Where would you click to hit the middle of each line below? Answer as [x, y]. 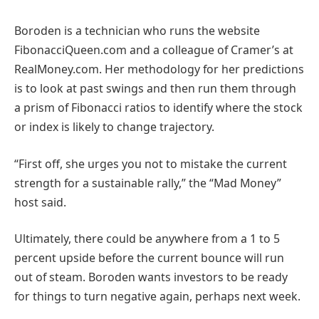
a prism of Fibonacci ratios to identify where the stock [158, 108]
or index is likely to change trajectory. [114, 127]
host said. [40, 202]
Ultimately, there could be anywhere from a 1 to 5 [147, 239]
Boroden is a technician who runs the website [137, 31]
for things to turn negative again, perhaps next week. [157, 297]
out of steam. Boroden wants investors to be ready [151, 277]
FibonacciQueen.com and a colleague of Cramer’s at [154, 50]
